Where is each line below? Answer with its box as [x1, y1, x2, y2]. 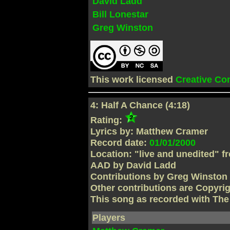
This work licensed [90, 74, 176, 85]
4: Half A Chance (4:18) [90, 100, 190, 110]
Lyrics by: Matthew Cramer [90, 126, 208, 137]
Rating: [90, 114, 125, 125]
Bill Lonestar [92, 9, 149, 20]
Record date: [90, 137, 150, 148]
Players [92, 213, 126, 223]
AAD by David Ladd [90, 160, 177, 170]
